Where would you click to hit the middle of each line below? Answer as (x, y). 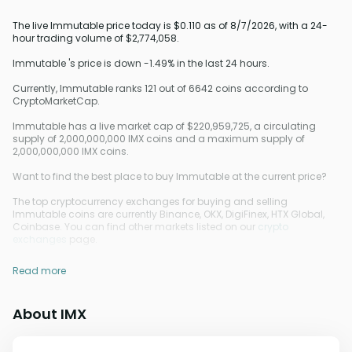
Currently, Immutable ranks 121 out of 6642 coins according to (160, 88)
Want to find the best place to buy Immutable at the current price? (170, 176)
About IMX (49, 314)
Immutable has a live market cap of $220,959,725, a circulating (164, 126)
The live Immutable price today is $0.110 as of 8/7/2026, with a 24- (170, 26)
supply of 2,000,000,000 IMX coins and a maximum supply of (159, 139)
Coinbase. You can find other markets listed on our (135, 227)
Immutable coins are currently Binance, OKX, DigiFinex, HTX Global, (169, 214)
